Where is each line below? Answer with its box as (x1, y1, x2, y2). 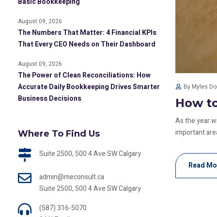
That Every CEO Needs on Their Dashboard (18, 39, 155, 49)
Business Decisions (18, 93, 81, 104)
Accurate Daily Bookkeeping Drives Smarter (18, 82, 160, 92)
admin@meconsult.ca (39, 172, 104, 182)
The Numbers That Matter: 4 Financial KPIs (18, 28, 156, 38)
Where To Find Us (18, 128, 100, 139)
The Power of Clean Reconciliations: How (18, 70, 151, 80)
